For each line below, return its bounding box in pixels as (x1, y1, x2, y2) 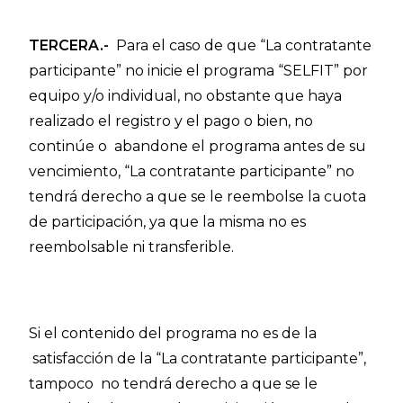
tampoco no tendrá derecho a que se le (29, 375, 318, 392)
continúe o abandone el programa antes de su (29, 138, 367, 155)
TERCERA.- (29, 37, 117, 54)
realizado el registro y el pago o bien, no (29, 112, 314, 130)
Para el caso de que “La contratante (116, 37, 372, 54)
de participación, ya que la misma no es (29, 213, 307, 230)
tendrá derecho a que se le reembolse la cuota (29, 188, 367, 205)
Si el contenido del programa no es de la (29, 325, 318, 342)
